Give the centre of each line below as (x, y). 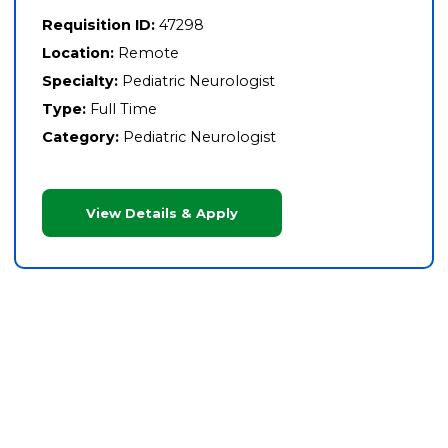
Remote (148, 52)
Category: (80, 137)
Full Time (123, 109)
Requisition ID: (98, 24)
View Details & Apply (161, 212)
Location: (77, 52)
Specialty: (79, 81)
